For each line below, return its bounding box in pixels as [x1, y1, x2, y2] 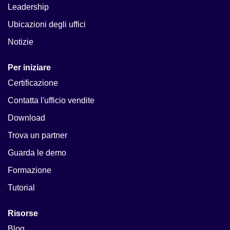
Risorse [8, 209, 38, 218]
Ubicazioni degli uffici [8, 20, 86, 29]
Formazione [8, 166, 51, 175]
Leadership [8, 3, 49, 12]
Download [8, 113, 45, 123]
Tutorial [8, 183, 35, 193]
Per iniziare [8, 63, 51, 72]
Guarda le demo [8, 148, 66, 158]
